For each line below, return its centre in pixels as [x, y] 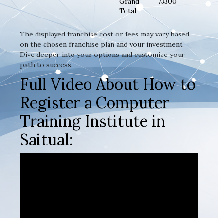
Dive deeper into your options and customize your [102, 54]
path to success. [46, 64]
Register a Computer [95, 102]
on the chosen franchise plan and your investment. [102, 44]
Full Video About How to [108, 84]
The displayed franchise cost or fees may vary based [105, 34]
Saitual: [46, 139]
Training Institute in [93, 121]
